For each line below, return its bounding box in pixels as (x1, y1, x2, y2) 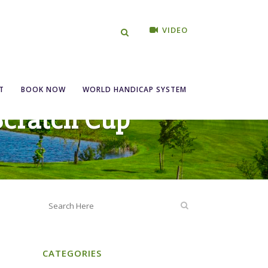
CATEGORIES (42, 247, 102, 259)
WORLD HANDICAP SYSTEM (83, 84, 187, 95)
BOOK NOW (21, 84, 66, 95)
